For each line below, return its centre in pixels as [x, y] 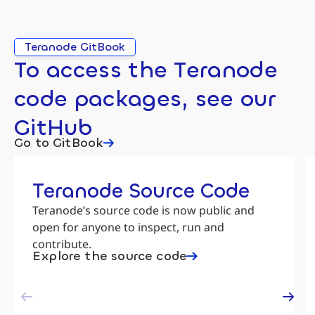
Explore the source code [110, 256]
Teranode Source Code [141, 192]
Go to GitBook [59, 143]
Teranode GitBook [75, 47]
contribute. [62, 244]
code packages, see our [145, 99]
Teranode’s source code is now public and [143, 211]
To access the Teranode [146, 71]
